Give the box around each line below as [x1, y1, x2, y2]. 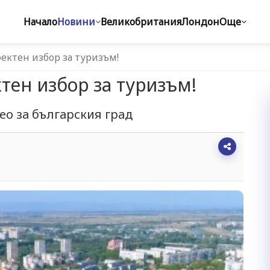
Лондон [181, 15, 219, 28]
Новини [57, 15, 95, 28]
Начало [24, 15, 57, 28]
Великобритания [101, 15, 181, 28]
